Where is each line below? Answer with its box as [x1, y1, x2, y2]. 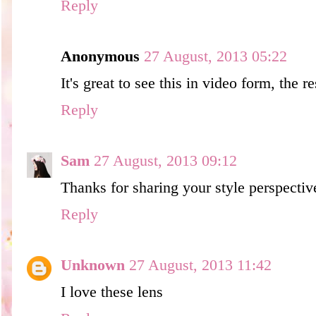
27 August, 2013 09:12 [94, 152, 237, 169]
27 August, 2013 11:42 [129, 256, 272, 274]
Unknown [61, 256, 125, 274]
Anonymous [61, 47, 140, 65]
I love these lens [61, 283, 163, 300]
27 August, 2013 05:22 [144, 47, 287, 65]
